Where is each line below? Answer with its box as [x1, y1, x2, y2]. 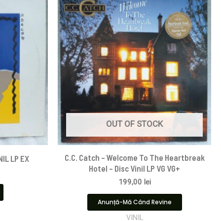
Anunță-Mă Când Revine [97, 197, 172, 206]
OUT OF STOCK [106, 119, 163, 129]
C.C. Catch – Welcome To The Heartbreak [64, 152, 205, 162]
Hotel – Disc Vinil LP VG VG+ [89, 163, 180, 173]
